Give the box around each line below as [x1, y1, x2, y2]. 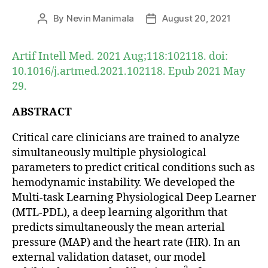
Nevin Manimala [66, 12, 135, 24]
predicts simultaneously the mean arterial [12, 220, 225, 234]
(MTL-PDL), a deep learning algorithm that [12, 205, 227, 220]
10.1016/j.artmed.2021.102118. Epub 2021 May [12, 64, 245, 78]
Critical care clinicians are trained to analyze [12, 130, 240, 145]
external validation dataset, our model [12, 250, 206, 264]
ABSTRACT [12, 105, 72, 119]
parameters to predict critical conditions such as [12, 160, 255, 175]
